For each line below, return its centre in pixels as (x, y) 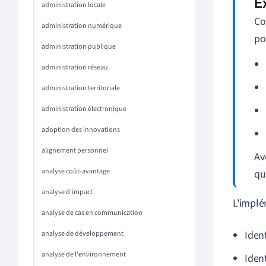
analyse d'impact (67, 192)
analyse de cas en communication (92, 213)
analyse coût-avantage (76, 171)
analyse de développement (83, 234)
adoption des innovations (81, 130)
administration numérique (82, 26)
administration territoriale (81, 88)
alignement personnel (75, 151)
